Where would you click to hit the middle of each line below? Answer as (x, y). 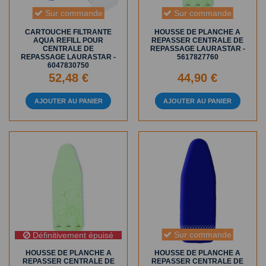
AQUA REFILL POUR (69, 40)
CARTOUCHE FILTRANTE (69, 32)
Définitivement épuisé (72, 235)
